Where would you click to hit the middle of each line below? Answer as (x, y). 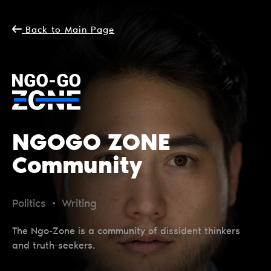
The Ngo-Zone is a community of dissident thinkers (126, 232)
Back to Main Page (68, 30)
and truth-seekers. (54, 246)
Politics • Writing (54, 204)
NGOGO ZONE (91, 145)
